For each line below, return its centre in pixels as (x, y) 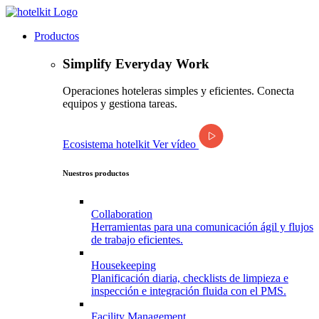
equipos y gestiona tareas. (120, 104)
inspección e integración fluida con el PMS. (189, 291)
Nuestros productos (96, 173)
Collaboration (122, 214)
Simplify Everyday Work (136, 63)
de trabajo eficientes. (137, 240)
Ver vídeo (176, 145)
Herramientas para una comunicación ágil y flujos (202, 227)
